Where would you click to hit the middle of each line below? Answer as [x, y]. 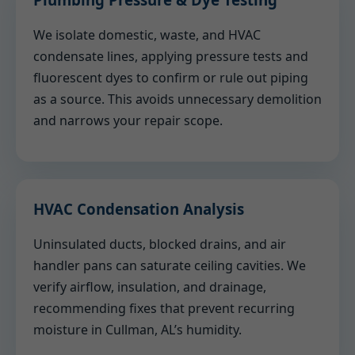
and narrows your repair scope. [128, 120]
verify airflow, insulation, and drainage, [150, 287]
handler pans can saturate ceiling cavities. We [170, 265]
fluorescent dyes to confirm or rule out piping [171, 78]
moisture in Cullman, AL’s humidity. [137, 330]
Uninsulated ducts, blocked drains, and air [160, 244]
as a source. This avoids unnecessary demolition [177, 99]
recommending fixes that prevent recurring [164, 308]
